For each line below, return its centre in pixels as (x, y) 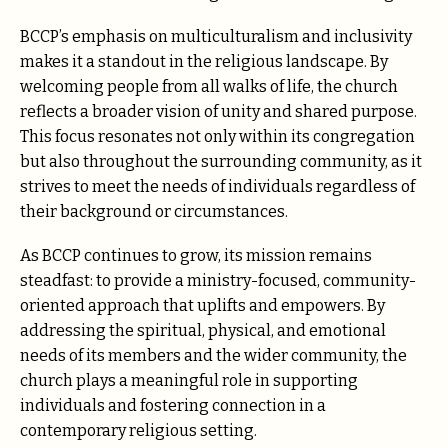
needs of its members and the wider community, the (213, 355)
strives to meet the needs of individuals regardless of (217, 186)
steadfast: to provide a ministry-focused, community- (218, 280)
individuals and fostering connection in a (173, 405)
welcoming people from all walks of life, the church (209, 86)
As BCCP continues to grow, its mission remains (196, 255)
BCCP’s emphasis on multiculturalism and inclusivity (216, 36)
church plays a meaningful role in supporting (189, 380)
